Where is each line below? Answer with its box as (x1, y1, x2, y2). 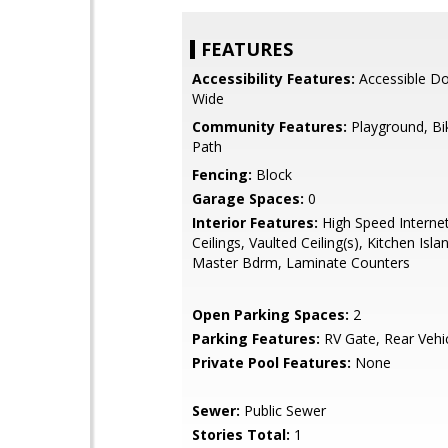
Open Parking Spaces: (192, 305, 349, 324)
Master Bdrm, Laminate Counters (192, 253, 410, 272)
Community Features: (192, 117, 347, 136)
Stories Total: (192, 425, 290, 444)
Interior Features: (192, 213, 318, 232)
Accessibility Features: (192, 69, 355, 88)
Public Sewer (240, 401, 326, 420)
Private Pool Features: (192, 353, 351, 372)
